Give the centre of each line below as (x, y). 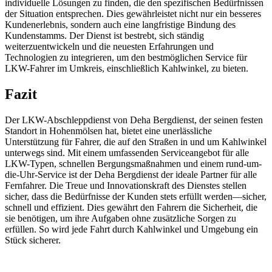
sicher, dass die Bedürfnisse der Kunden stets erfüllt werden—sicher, (136, 197)
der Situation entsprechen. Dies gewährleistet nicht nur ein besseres (133, 14)
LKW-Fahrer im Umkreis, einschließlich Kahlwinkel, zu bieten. (127, 69)
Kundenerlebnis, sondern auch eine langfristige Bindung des (120, 25)
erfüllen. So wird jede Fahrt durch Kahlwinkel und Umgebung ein (131, 229)
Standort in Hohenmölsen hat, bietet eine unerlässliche (108, 131)
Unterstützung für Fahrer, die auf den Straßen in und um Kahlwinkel (136, 142)
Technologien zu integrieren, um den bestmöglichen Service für (126, 58)
